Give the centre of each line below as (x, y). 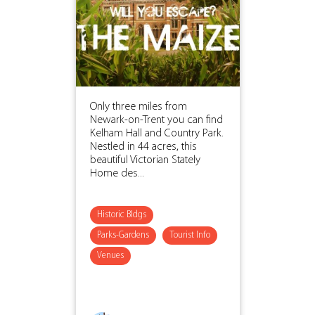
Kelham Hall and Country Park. (156, 133)
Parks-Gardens (123, 235)
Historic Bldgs (121, 214)
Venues (110, 255)
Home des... (117, 173)
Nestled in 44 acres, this (143, 147)
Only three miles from (138, 107)
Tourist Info (189, 235)
